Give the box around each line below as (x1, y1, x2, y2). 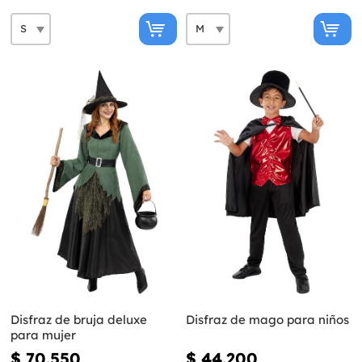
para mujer (11, 327, 76, 343)
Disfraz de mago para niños (185, 312, 349, 328)
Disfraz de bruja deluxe (11, 312, 147, 328)
